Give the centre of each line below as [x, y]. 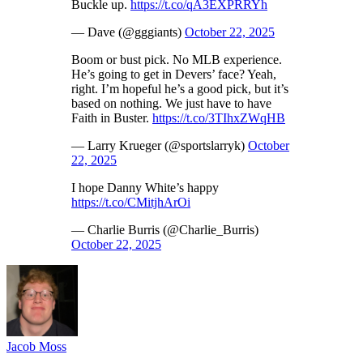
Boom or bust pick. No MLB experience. [177, 59]
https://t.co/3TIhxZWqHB [219, 117]
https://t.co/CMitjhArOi [131, 202]
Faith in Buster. [112, 117]
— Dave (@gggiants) [128, 32]
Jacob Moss [36, 346]
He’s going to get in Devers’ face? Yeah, [174, 74]
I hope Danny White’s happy [145, 187]
